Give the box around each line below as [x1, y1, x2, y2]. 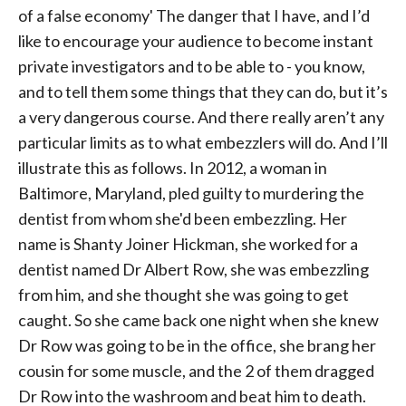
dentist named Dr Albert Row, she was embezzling [18, 259, 369, 279]
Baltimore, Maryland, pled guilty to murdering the [18, 183, 364, 203]
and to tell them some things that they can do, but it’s [18, 82, 388, 101]
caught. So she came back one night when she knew [18, 310, 379, 330]
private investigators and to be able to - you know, [18, 56, 365, 76]
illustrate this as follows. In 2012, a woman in [18, 158, 327, 178]
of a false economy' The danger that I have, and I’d [18, 5, 370, 25]
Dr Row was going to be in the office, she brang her [18, 335, 376, 355]
